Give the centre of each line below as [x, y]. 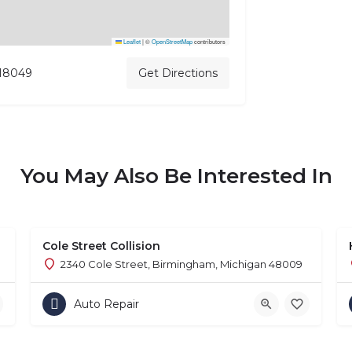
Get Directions [178, 73]
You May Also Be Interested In [176, 176]
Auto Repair [106, 304]
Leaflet [131, 42]
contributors [209, 42]
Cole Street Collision [101, 246]
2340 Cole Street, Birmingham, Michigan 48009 [181, 264]
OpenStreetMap [172, 42]
